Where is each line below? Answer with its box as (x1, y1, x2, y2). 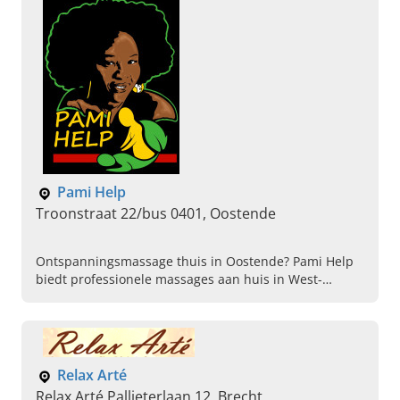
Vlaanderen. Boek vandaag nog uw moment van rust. (36, 288, 352, 306)
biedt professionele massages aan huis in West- (36, 271, 322, 288)
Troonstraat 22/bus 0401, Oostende (36, 204, 276, 224)
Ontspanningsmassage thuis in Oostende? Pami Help (36, 253, 354, 271)
